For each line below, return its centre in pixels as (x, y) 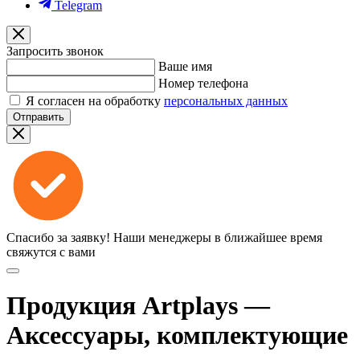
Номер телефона (203, 83)
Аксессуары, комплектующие (177, 335)
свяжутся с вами (51, 252)
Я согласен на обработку (95, 101)
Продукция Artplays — (138, 306)
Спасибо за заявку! (58, 237)
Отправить (39, 117)
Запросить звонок (55, 51)
